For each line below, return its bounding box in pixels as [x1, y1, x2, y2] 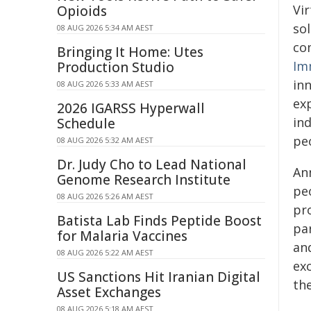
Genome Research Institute [57, 171, 230, 189]
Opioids [57, 2, 107, 20]
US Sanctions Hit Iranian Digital [57, 268, 260, 286]
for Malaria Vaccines [57, 227, 187, 245]
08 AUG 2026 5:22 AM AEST [57, 247, 153, 258]
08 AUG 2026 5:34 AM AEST [57, 22, 153, 33]
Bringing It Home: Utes [57, 43, 203, 61]
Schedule [57, 115, 115, 133]
